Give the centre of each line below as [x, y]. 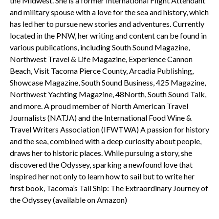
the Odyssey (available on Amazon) [68, 200]
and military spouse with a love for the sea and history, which [109, 12]
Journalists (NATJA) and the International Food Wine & [101, 118]
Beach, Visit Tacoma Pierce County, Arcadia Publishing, [102, 71]
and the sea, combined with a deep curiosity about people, [106, 141]
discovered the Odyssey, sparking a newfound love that [101, 165]
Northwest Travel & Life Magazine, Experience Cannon [101, 59]
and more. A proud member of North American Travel [99, 106]
